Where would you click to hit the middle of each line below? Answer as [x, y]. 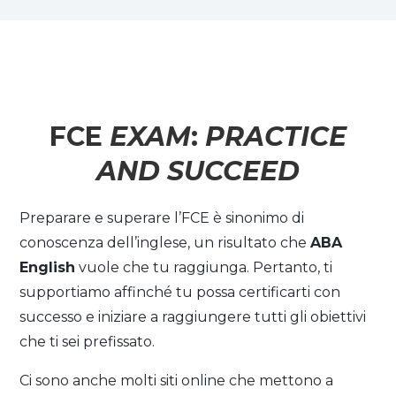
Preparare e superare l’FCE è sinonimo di [162, 218]
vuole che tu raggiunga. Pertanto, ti [204, 268]
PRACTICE [276, 137]
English [48, 268]
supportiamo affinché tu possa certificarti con [180, 293]
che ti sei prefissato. [88, 342]
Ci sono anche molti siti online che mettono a [177, 381]
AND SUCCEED [198, 171]
